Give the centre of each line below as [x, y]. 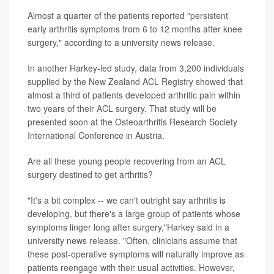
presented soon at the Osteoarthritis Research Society [132, 122]
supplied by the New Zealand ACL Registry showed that [135, 81]
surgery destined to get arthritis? [90, 174]
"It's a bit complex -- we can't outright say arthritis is [127, 200]
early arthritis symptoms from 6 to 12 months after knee [135, 29]
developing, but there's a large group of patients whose [134, 213]
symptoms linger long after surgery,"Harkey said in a [128, 227]
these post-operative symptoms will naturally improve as [136, 254]
